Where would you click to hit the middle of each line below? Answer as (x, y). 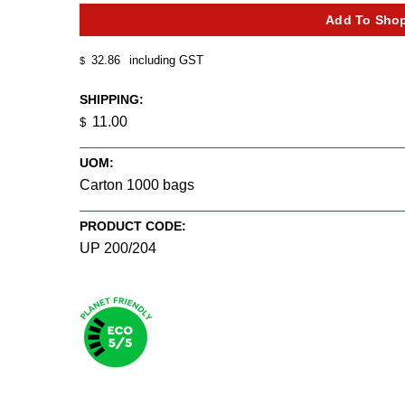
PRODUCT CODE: (133, 226)
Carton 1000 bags (137, 184)
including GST (165, 61)
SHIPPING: (112, 99)
